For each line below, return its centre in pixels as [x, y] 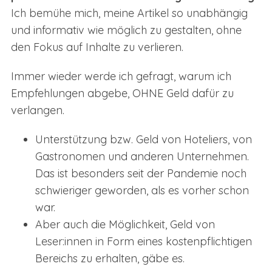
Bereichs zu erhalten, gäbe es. [110, 258]
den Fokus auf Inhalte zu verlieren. [97, 47]
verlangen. [37, 110]
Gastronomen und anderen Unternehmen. [142, 156]
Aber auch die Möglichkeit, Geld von [125, 224]
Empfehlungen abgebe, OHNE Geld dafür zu [122, 93]
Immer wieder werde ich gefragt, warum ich [121, 76]
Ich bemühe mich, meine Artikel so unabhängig [129, 13]
